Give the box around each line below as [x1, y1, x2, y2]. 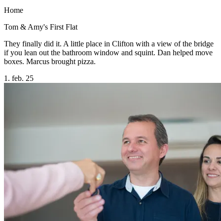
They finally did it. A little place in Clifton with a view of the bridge [4, 39, 214, 48]
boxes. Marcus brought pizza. [4, 57, 96, 66]
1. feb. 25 [4, 74, 34, 82]
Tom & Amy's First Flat [4, 22, 77, 31]
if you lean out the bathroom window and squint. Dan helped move [4, 48, 213, 57]
